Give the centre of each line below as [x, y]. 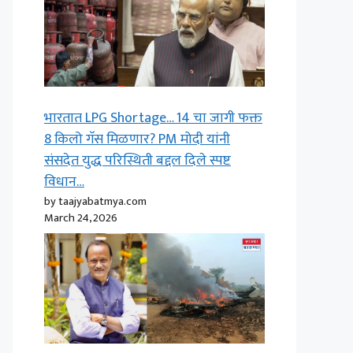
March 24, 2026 [81, 218]
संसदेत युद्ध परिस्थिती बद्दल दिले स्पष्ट [137, 161]
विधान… [64, 182]
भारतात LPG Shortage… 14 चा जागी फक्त [153, 118]
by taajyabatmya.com [95, 201]
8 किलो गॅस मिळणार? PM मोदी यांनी [137, 139]
